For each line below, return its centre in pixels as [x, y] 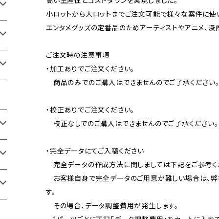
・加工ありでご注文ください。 [90, 68]
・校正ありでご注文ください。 [90, 109]
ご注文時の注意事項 [78, 55]
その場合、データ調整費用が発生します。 [112, 205]
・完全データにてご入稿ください [95, 151]
